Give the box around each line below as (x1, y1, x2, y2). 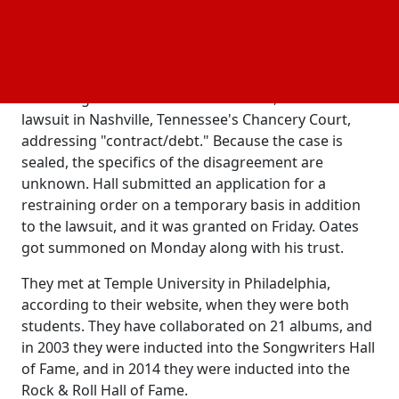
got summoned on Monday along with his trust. (21, 238, 344, 258)
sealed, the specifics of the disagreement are (21, 152, 323, 173)
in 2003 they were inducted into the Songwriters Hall (21, 338, 375, 358)
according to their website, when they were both (21, 295, 349, 315)
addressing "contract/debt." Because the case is (21, 131, 343, 151)
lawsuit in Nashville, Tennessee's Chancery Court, (21, 110, 351, 130)
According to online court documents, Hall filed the (21, 88, 365, 109)
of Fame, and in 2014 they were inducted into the (21, 359, 350, 379)
